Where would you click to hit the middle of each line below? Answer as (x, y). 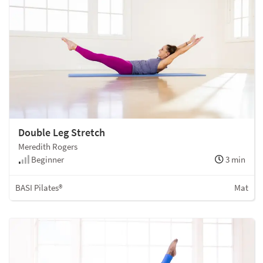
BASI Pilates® (39, 188)
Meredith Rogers (48, 147)
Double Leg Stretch (62, 133)
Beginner (47, 160)
